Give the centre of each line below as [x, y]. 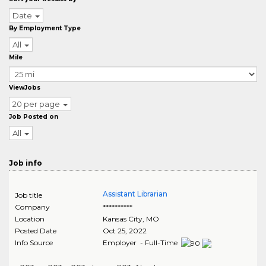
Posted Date [36, 231]
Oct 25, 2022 [124, 231]
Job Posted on [34, 117]
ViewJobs [25, 88]
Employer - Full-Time [141, 243]
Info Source [34, 243]
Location [30, 219]
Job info [26, 163]
